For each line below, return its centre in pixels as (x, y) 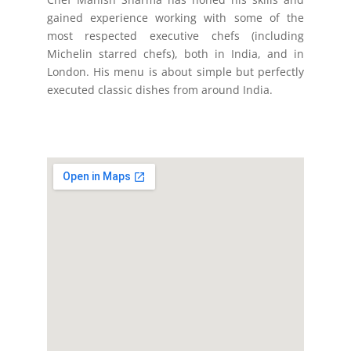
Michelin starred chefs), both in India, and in (175, 54)
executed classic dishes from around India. (159, 90)
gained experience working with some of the (175, 18)
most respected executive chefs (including (175, 36)
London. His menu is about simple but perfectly (175, 72)
